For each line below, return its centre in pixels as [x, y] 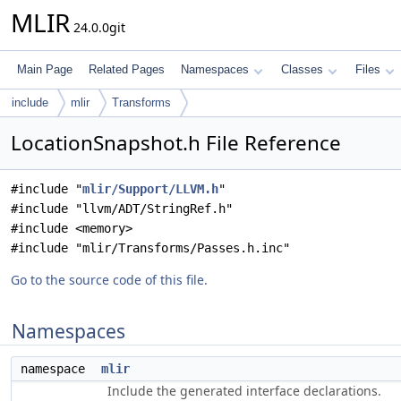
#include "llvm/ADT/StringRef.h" [122, 209]
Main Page [45, 69]
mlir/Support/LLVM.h [150, 189]
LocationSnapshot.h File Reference [176, 143]
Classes [302, 69]
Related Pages [127, 69]
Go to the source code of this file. [109, 280]
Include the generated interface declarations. [244, 391]
